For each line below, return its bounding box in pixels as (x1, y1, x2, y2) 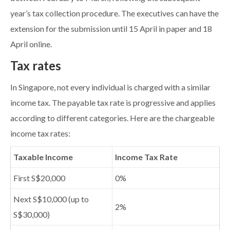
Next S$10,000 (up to (13, 195, 89, 204)
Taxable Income (13, 152, 73, 162)
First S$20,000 (13, 174, 65, 183)
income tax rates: (10, 129, 70, 139)
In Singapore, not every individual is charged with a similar (10, 83, 210, 92)
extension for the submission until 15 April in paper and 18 (10, 24, 212, 34)
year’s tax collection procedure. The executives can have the (10, 9, 219, 18)
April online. (10, 40, 52, 49)
